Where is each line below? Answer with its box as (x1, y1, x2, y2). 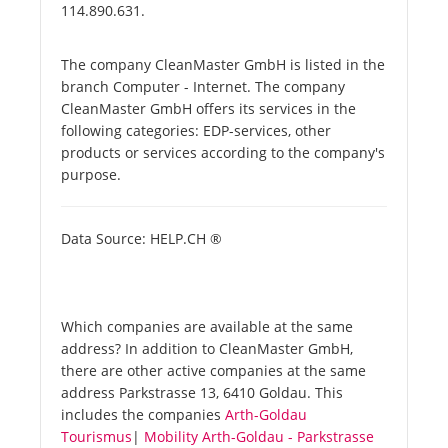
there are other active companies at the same (61, 361, 366, 381)
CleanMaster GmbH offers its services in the (61, 99, 356, 119)
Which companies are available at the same (61, 317, 353, 337)
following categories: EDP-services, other (61, 121, 331, 141)
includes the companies (61, 405, 225, 425)
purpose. (61, 165, 121, 185)
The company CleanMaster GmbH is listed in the (61, 55, 385, 75)
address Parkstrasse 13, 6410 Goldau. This (61, 383, 343, 403)
